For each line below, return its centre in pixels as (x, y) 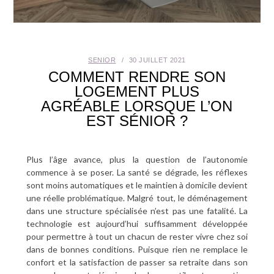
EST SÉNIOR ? (137, 121)
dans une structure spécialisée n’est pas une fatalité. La (137, 211)
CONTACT (32, 109)
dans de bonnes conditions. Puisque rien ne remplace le (137, 250)
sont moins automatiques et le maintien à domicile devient (137, 185)
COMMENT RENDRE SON (137, 77)
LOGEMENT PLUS (137, 92)
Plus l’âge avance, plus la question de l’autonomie (137, 160)
